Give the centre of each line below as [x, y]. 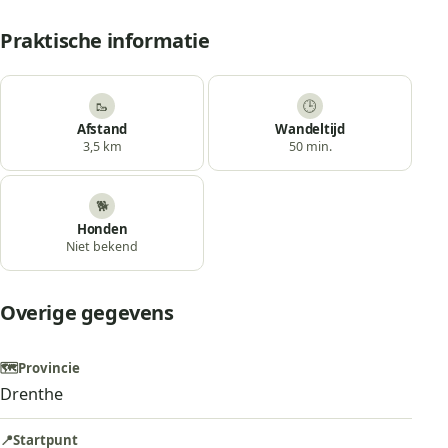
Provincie [49, 368]
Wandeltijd [310, 129]
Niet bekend [102, 246]
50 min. [310, 146]
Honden [102, 229]
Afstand [102, 129]
